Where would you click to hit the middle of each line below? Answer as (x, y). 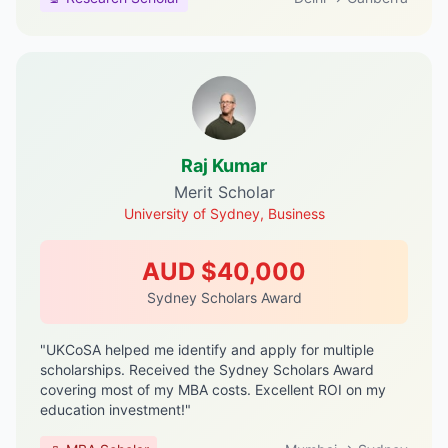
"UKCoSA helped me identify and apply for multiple (207, 349)
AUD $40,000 (224, 271)
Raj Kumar (224, 165)
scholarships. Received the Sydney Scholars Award (207, 369)
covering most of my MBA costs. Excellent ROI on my (213, 389)
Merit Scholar (224, 192)
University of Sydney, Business (224, 213)
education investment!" (115, 409)
